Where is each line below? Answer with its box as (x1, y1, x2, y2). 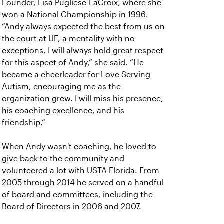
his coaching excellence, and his (2, 106, 124, 115)
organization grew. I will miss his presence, (2, 94, 163, 103)
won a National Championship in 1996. (2, 10, 148, 19)
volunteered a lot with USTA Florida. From (2, 166, 159, 175)
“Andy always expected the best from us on (2, 22, 165, 31)
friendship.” (2, 118, 45, 127)
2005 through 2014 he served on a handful (2, 178, 164, 187)
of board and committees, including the (2, 190, 153, 199)
